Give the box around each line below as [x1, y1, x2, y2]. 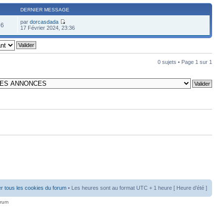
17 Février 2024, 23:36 [20, 24, 75, 31]
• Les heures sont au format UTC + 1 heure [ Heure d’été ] [66, 185, 207, 191]
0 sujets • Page [158, 58, 195, 65]
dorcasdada [30, 18, 59, 25]
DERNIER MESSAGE [20, 6, 70, 12]
